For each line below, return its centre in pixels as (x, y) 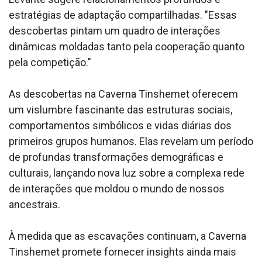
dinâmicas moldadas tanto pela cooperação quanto (127, 47)
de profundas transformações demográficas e (116, 157)
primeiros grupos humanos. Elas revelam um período (131, 142)
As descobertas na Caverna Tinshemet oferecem (123, 94)
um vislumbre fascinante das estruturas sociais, (120, 110)
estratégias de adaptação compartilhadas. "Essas (123, 15)
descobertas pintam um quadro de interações (115, 31)
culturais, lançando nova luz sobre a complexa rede (127, 173)
